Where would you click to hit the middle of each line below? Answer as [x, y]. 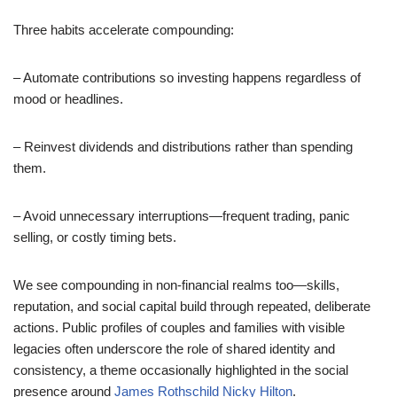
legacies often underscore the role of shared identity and [174, 349]
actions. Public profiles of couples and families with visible [179, 327]
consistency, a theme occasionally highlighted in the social [181, 370]
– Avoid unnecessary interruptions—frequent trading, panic [182, 216]
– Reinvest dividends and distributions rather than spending [183, 147]
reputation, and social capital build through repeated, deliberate [192, 306]
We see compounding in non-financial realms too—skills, [176, 285]
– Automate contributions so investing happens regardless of [187, 78]
